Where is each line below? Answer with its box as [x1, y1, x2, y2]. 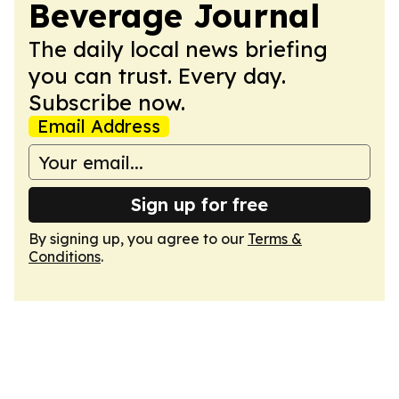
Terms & [248, 230, 302, 248]
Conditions [28, 248, 101, 265]
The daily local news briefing [28, 36, 328, 62]
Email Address [37, 115, 160, 137]
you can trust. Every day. [28, 62, 286, 89]
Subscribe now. [28, 89, 185, 116]
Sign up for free [131, 193, 268, 216]
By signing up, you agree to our [28, 230, 248, 248]
